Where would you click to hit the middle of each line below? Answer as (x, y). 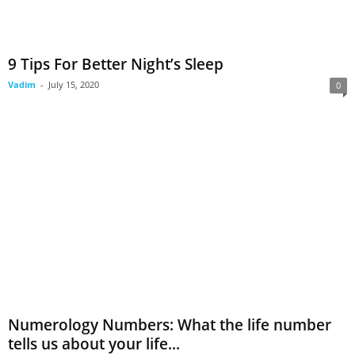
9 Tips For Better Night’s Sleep (116, 65)
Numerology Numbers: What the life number (170, 324)
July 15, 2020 (74, 85)
